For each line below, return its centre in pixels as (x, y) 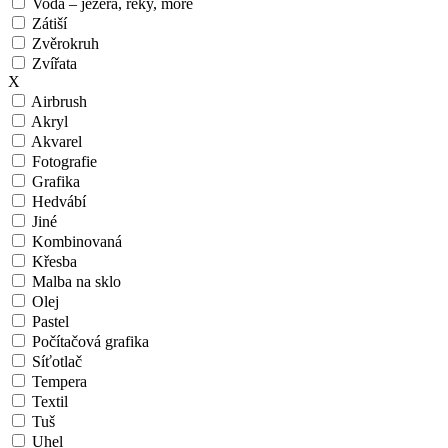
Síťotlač (55, 362)
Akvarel (55, 142)
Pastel (48, 322)
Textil (48, 402)
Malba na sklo (74, 282)
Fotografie (62, 162)
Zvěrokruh (63, 44)
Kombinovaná (75, 242)
